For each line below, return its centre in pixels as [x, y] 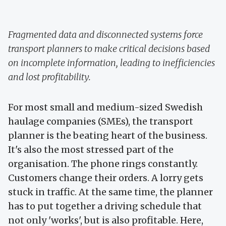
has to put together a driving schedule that [105, 206]
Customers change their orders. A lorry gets [106, 178]
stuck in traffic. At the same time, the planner [110, 192]
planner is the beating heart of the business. [108, 136]
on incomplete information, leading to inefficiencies [111, 63]
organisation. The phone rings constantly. [103, 164]
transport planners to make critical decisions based [109, 49]
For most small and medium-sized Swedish [105, 107]
